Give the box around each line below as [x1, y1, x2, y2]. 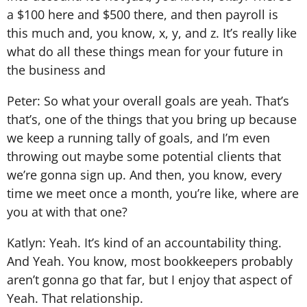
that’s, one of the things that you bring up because [7, 110, 297, 127]
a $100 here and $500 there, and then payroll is [7, 5, 278, 23]
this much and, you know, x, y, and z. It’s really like [7, 24, 297, 41]
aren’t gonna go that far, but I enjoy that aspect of [7, 271, 292, 288]
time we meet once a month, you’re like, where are [7, 184, 299, 201]
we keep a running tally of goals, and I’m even [7, 129, 270, 146]
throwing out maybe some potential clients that [7, 147, 281, 164]
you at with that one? [7, 203, 127, 220]
